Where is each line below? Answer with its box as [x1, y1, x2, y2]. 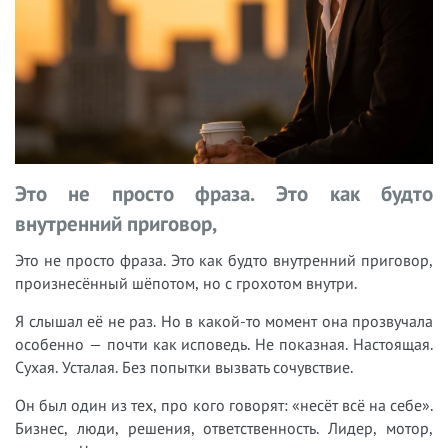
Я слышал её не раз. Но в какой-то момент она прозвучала [15, 310, 433, 331]
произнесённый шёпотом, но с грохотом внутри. [15, 272, 357, 293]
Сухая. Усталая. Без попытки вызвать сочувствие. [15, 356, 353, 377]
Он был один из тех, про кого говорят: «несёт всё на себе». [15, 394, 433, 415]
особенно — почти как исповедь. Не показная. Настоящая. [15, 333, 433, 354]
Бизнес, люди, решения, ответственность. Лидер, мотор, [15, 417, 433, 438]
